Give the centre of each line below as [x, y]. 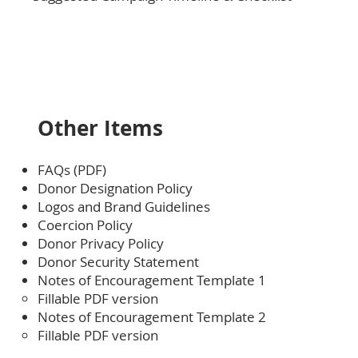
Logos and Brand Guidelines [124, 207]
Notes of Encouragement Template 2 [152, 317]
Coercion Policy [85, 225]
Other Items [100, 128]
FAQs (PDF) [72, 170]
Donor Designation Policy [115, 188]
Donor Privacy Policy [101, 243]
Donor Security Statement [118, 262]
